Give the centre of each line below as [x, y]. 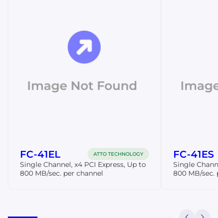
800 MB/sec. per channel [62, 173]
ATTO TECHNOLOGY [118, 154]
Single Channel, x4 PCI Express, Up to [83, 165]
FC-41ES [194, 154]
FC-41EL [40, 154]
